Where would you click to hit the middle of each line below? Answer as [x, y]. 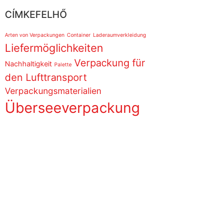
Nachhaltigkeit [29, 64]
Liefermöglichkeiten [54, 47]
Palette [63, 64]
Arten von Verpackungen [35, 35]
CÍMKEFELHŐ [36, 14]
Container [79, 35]
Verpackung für [110, 62]
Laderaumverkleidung [120, 35]
